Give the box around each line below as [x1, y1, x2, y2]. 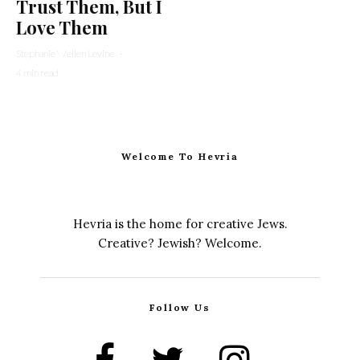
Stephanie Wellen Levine [16, 47, 114, 59]
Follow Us [149, 301, 211, 313]
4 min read [16, 67, 59, 79]
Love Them [16, 15, 108, 39]
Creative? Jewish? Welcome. [98, 235, 262, 251]
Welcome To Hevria [121, 150, 239, 162]
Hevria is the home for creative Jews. [72, 216, 288, 231]
